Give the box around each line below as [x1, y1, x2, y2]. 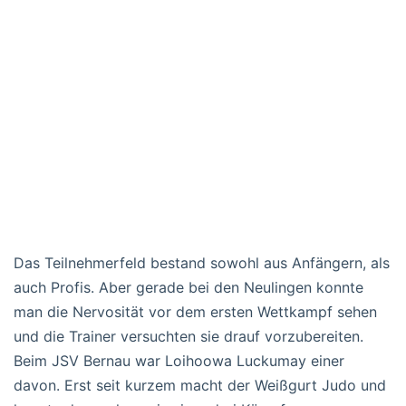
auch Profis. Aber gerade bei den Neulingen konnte [14, 277, 363, 296]
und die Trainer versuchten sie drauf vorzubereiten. [14, 326, 363, 345]
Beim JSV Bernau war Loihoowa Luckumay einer [14, 351, 344, 370]
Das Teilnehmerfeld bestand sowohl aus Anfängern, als [14, 253, 390, 272]
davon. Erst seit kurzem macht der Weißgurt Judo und [14, 375, 386, 394]
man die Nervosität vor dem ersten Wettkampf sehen [14, 302, 377, 321]
